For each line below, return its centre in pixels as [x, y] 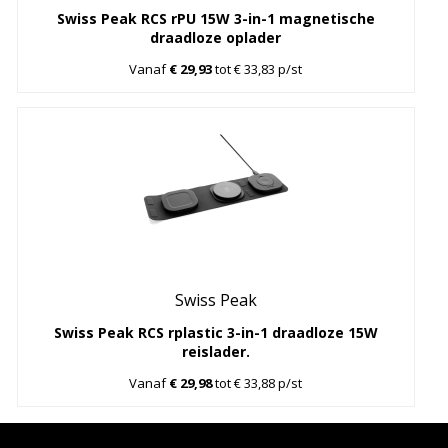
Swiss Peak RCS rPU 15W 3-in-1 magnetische [215, 18]
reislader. [215, 352]
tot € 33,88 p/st [257, 383]
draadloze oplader [216, 37]
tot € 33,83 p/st [257, 68]
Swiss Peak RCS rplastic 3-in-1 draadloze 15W [215, 333]
